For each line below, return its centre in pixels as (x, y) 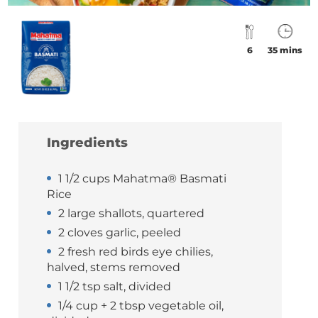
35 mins (285, 50)
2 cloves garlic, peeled (120, 233)
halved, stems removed (114, 268)
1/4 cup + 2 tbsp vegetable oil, (141, 306)
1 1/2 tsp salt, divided (115, 287)
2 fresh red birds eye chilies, (136, 252)
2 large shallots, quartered (132, 214)
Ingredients (88, 143)
